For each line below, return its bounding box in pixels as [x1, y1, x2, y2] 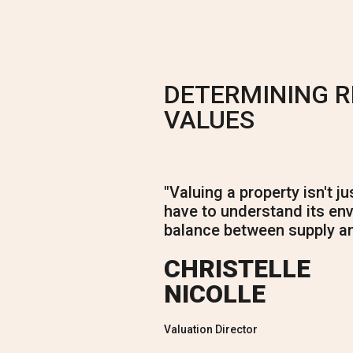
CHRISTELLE [163, 254, 310, 284]
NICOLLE [163, 279, 266, 310]
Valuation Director [163, 323, 258, 336]
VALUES [163, 105, 255, 136]
